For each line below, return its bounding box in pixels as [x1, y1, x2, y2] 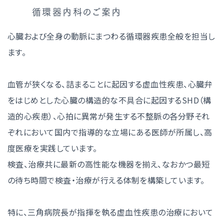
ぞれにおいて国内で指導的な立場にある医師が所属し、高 [7, 126, 212, 138]
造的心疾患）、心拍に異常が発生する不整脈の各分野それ [7, 110, 210, 122]
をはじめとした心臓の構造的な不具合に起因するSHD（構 [7, 94, 211, 106]
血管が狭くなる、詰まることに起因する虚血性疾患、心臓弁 [7, 78, 212, 90]
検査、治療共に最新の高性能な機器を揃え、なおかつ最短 [7, 158, 210, 170]
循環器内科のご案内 [32, 7, 122, 17]
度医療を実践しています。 [7, 142, 97, 154]
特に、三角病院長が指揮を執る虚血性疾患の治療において [7, 206, 213, 218]
